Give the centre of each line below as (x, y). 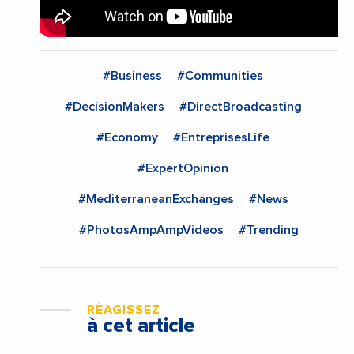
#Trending (269, 230)
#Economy (127, 137)
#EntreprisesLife (221, 137)
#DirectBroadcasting (240, 106)
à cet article (141, 326)
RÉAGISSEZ (124, 309)
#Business (132, 75)
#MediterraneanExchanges (156, 199)
